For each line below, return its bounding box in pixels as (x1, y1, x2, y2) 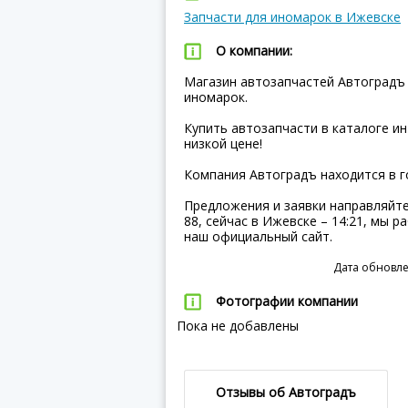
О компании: (216, 42, 292, 59)
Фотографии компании (216, 292, 358, 310)
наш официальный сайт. (184, 228, 332, 245)
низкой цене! (184, 135, 262, 152)
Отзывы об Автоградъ (216, 383, 356, 401)
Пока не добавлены (166, 317, 299, 334)
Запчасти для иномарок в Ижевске (184, 8, 401, 25)
